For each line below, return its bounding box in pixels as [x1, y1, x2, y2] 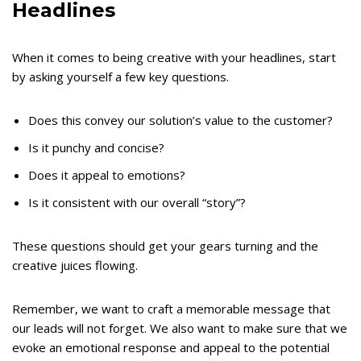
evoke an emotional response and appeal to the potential [12, 339, 330, 356]
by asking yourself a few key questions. [12, 68, 229, 85]
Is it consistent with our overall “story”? [28, 194, 246, 211]
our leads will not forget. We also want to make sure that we [12, 320, 347, 337]
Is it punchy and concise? [28, 139, 164, 156]
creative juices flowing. [12, 257, 138, 274]
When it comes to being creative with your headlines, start [12, 49, 336, 66]
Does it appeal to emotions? [28, 167, 185, 184]
